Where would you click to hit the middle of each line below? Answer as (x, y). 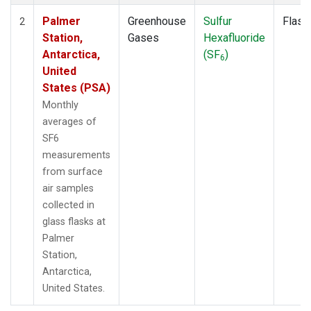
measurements (76, 155)
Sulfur (218, 21)
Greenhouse (157, 21)
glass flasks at (74, 221)
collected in (68, 205)
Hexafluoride (234, 37)
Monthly (60, 105)
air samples (68, 188)
